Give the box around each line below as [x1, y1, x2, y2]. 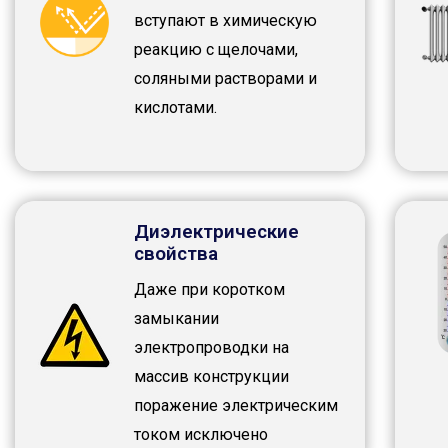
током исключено [133, 425, 268, 445]
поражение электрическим [133, 396, 338, 416]
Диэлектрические [133, 220, 299, 244]
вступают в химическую [133, 11, 317, 31]
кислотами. [133, 98, 217, 118]
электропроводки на [133, 338, 289, 358]
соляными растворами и [133, 69, 317, 89]
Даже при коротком [133, 280, 285, 300]
